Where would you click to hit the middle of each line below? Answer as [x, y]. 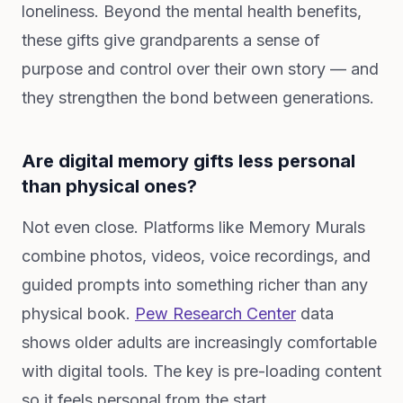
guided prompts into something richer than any [195, 285]
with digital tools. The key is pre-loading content [201, 371]
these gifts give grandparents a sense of [171, 40]
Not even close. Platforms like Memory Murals [193, 227]
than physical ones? [109, 186]
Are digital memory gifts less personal [188, 161]
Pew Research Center [215, 313]
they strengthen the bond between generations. [198, 98]
